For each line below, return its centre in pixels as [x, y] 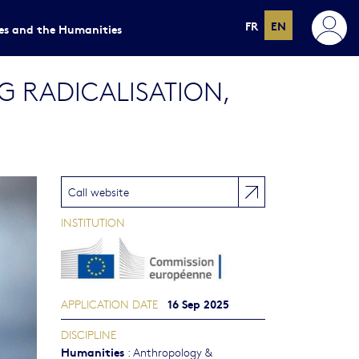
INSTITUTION [93, 222]
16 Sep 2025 [198, 304]
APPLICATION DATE [109, 304]
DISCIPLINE [89, 335]
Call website [99, 192]
